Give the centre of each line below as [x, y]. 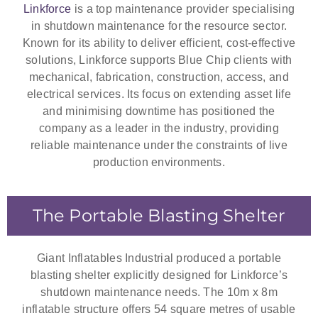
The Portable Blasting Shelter [159, 215]
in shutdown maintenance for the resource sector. [159, 26]
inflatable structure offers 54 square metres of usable [159, 309]
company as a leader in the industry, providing [159, 128]
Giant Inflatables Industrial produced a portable [159, 258]
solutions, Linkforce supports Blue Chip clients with [159, 60]
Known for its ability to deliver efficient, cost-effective [159, 43]
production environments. [159, 163]
